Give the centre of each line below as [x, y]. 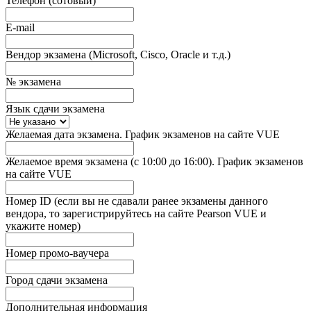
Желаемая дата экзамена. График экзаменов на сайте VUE [143, 134]
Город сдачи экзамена [57, 280]
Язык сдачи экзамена [55, 108]
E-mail [20, 27]
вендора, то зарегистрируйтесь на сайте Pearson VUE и [136, 213]
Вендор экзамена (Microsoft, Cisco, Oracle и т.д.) [118, 54]
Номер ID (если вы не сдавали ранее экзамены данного [137, 201]
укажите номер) [43, 226]
